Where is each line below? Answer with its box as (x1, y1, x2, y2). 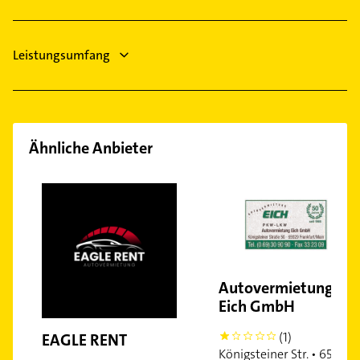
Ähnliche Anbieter (29, 137, 153, 159)
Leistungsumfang (13, 47, 110, 64)
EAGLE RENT (42, 329, 127, 351)
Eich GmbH (219, 296, 295, 317)
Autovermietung (219, 277, 333, 299)
